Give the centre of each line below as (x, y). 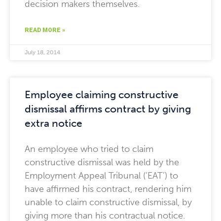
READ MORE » (45, 30)
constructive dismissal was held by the (102, 162)
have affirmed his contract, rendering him (108, 189)
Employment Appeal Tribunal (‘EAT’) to (101, 176)
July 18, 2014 (42, 52)
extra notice (54, 123)
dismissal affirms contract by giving (108, 109)
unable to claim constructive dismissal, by (108, 202)
